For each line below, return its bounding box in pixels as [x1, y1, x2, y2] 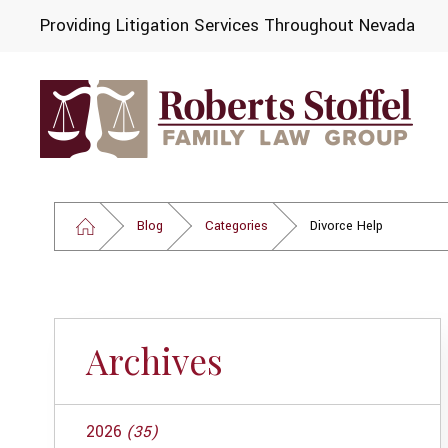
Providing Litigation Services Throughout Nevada [40, 13, 416, 39]
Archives [85, 337, 223, 385]
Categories [204, 216, 268, 235]
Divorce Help [309, 216, 383, 235]
